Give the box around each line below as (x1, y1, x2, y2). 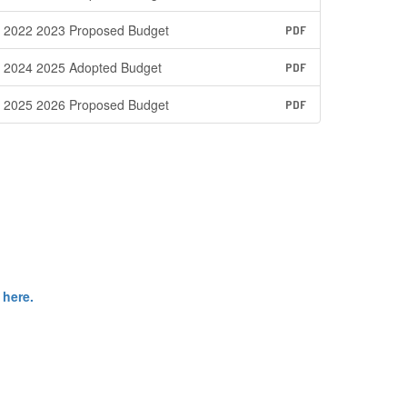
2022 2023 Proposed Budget (4, 21, 170, 39)
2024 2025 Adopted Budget (4, 58, 163, 76)
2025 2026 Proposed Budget (4, 95, 170, 114)
